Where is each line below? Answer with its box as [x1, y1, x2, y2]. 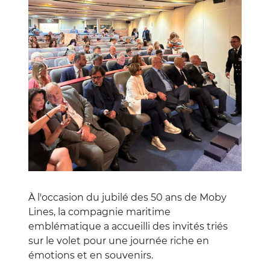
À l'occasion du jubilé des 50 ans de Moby [28, 191, 227, 203]
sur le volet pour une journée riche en [28, 234, 209, 246]
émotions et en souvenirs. [28, 249, 153, 261]
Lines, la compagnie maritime [28, 206, 171, 218]
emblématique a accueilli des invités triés [28, 220, 228, 232]
